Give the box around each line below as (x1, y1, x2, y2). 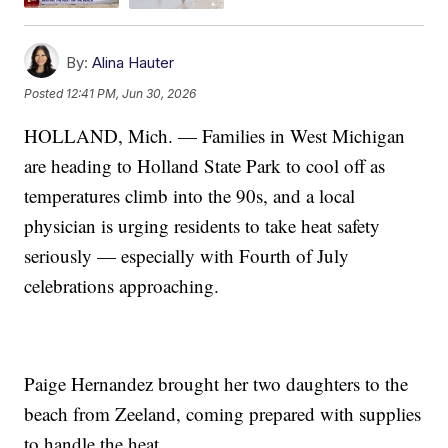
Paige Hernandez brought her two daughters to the (24, 370, 409, 396)
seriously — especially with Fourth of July (24, 242, 350, 268)
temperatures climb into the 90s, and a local (24, 182, 356, 208)
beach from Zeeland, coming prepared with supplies (24, 400, 422, 426)
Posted (24, 85, 67, 101)
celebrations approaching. (24, 272, 220, 298)
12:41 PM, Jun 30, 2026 (66, 85, 197, 101)
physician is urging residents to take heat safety (24, 212, 381, 238)
